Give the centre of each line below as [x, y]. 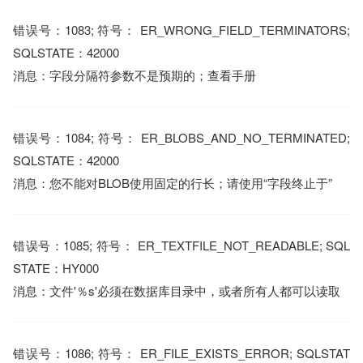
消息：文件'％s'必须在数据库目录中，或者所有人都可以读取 [177, 290]
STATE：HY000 [56, 268]
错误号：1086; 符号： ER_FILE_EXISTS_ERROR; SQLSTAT [181, 353]
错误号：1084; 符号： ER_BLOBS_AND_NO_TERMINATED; [181, 137]
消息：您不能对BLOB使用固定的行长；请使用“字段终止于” [173, 183]
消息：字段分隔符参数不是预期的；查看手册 [135, 75]
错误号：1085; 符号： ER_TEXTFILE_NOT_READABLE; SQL [181, 245]
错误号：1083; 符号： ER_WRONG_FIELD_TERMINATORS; [181, 30]
